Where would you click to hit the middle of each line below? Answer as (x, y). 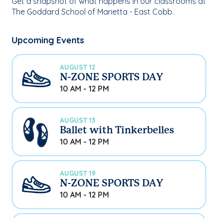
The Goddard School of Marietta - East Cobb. (93, 11)
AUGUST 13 (78, 120)
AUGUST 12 (78, 67)
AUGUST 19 (78, 173)
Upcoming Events (48, 40)
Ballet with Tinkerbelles (117, 131)
